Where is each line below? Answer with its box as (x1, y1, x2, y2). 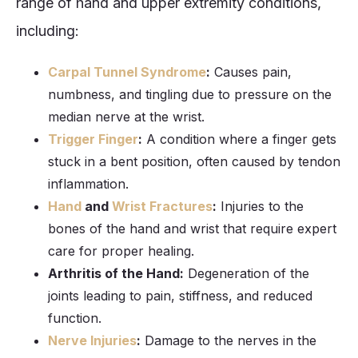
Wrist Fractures (112, 197, 213, 214)
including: (16, 22, 79, 39)
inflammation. (48, 175, 129, 192)
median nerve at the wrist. (48, 108, 205, 125)
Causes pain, (210, 63, 292, 80)
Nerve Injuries (48, 332, 137, 348)
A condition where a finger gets (142, 130, 336, 147)
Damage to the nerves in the (141, 332, 316, 348)
